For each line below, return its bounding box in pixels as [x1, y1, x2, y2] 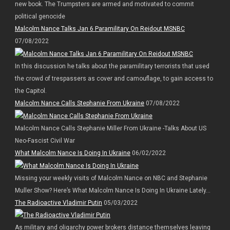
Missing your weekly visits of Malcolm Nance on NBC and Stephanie [14, 174, 207, 182]
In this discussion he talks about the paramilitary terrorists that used [14, 62, 209, 70]
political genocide [14, 13, 65, 21]
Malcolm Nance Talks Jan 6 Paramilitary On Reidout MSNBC [14, 25, 185, 33]
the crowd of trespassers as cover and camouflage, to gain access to [14, 74, 213, 82]
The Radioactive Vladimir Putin [14, 199, 102, 206]
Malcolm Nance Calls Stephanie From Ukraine [14, 99, 144, 107]
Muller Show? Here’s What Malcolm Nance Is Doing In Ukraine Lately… [14, 186, 210, 194]
